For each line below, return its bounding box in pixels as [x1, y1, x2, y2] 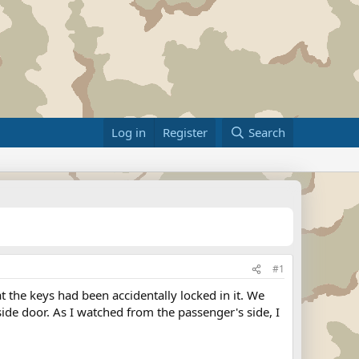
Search [248, 124, 285, 140]
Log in [111, 124, 147, 140]
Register [163, 124, 208, 140]
